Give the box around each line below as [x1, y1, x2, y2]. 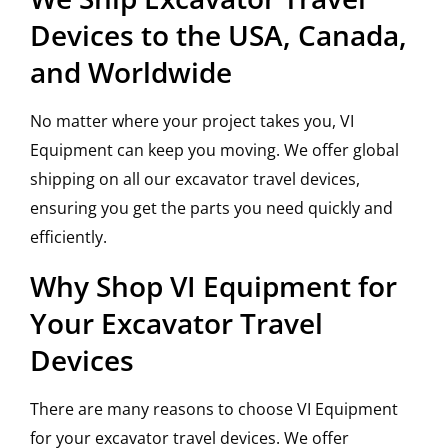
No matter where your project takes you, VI [30, 110, 354, 133]
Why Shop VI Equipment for [30, 267, 397, 306]
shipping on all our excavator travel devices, [30, 168, 360, 191]
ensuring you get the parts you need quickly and [30, 197, 393, 220]
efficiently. [30, 226, 107, 249]
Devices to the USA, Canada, [30, 16, 407, 55]
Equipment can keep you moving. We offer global [30, 139, 399, 162]
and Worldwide [30, 53, 232, 92]
